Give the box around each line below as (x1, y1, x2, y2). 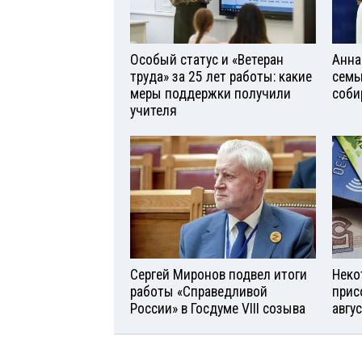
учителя (130, 102, 177, 119)
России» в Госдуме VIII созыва (130, 301, 305, 318)
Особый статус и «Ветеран (130, 51, 284, 68)
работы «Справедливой (130, 284, 267, 301)
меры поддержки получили (130, 85, 291, 102)
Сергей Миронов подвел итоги (130, 267, 307, 284)
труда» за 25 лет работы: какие (130, 68, 312, 85)
